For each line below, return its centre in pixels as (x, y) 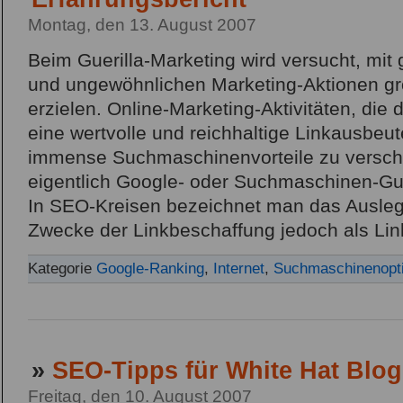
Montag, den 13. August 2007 (142, 24)
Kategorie (62, 268)
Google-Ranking (150, 268)
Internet (239, 268)
